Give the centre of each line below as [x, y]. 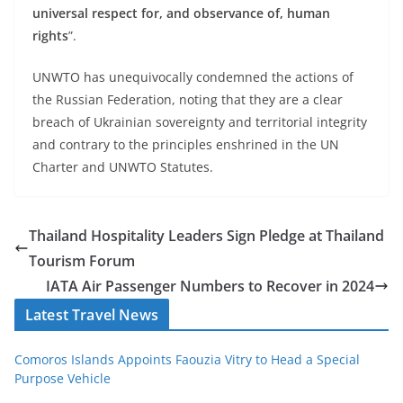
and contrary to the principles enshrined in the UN [186, 145]
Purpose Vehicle [63, 379]
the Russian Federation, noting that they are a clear [188, 100]
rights [50, 36]
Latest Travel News [92, 315]
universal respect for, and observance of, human [181, 13]
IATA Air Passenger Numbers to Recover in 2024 [210, 287]
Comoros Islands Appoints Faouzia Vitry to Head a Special [187, 360]
